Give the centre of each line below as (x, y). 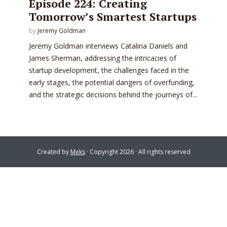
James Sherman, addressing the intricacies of (103, 58)
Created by (53, 152)
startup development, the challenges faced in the (109, 70)
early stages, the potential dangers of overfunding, (112, 82)
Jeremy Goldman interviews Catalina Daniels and (108, 46)
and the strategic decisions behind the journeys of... (113, 94)
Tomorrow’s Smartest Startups (113, 16)
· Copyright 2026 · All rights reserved (138, 152)
